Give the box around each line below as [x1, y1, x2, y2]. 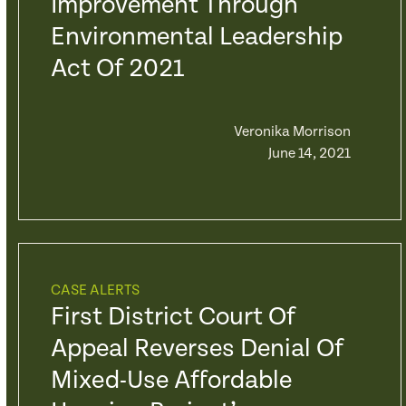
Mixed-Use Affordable [50, 366, 292, 395]
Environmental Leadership [50, 23, 343, 52]
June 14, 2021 [267, 145, 351, 162]
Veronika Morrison [233, 123, 351, 140]
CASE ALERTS [50, 282, 140, 299]
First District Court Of [50, 303, 295, 332]
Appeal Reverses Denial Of [50, 334, 343, 363]
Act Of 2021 [50, 54, 185, 83]
